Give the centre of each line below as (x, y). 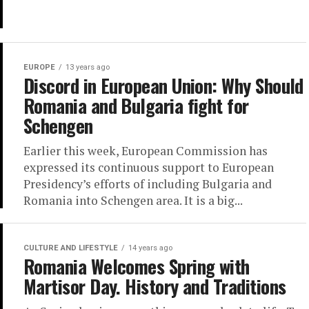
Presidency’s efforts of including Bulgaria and (148, 183)
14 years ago (150, 248)
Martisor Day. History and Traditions (155, 286)
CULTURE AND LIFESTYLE (71, 248)
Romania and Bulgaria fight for (136, 105)
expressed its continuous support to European (149, 167)
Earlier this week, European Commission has (146, 150)
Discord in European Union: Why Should (163, 85)
